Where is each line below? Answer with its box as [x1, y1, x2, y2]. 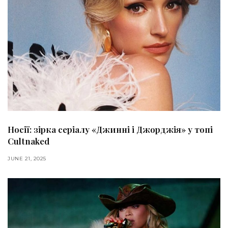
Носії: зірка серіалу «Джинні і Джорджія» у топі [8, 123, 213, 135]
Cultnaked [8, 135, 49, 147]
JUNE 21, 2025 [8, 155, 46, 162]
